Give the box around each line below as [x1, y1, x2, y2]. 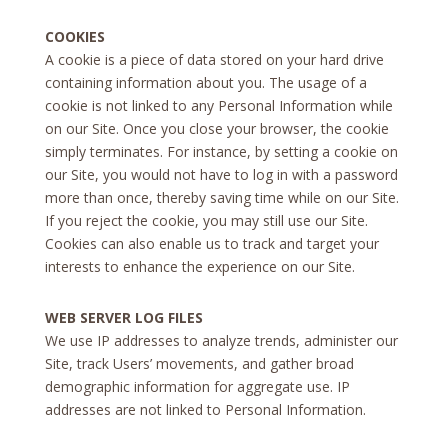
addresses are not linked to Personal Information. [44, 399, 366, 419]
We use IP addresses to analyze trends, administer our [44, 330, 398, 350]
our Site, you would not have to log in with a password [44, 164, 398, 184]
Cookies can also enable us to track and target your [44, 233, 379, 253]
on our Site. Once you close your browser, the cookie [44, 118, 389, 138]
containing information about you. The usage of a [44, 72, 367, 92]
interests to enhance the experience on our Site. [44, 256, 355, 276]
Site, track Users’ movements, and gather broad [44, 353, 354, 373]
